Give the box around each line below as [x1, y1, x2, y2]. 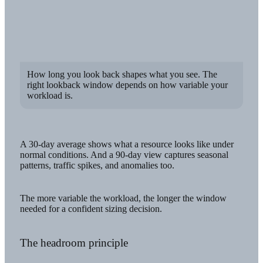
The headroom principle [19, 237, 128, 249]
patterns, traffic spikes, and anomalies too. [19, 160, 174, 170]
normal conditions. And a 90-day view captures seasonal [19, 149, 228, 160]
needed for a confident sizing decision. [19, 204, 162, 214]
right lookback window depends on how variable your [27, 80, 228, 90]
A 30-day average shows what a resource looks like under [19, 139, 234, 149]
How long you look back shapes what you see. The [27, 69, 218, 80]
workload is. [27, 90, 73, 101]
